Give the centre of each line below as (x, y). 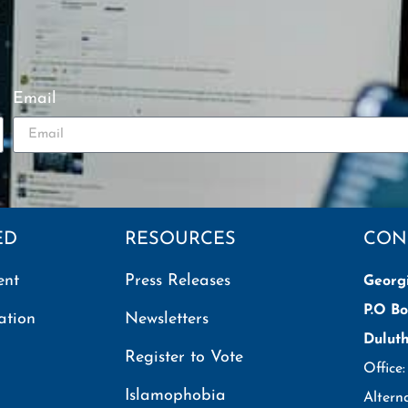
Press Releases (177, 280)
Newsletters (166, 319)
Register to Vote (184, 357)
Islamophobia (175, 395)
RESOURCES (180, 239)
